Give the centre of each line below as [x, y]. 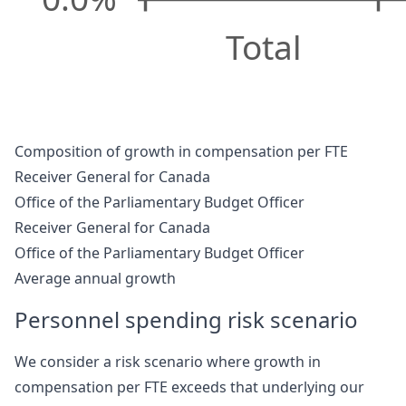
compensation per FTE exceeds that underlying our [189, 387]
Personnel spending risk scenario [186, 320]
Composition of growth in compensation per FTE [181, 152]
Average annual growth [95, 279]
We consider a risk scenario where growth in [168, 362]
